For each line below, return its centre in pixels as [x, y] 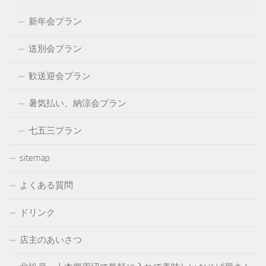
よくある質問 [46, 185]
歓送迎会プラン [60, 76]
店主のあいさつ [51, 240]
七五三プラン [55, 130]
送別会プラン [55, 48]
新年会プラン [55, 21]
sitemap [35, 158]
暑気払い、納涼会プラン [77, 103]
